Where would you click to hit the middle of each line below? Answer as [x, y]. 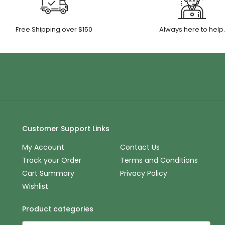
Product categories [58, 209]
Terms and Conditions [159, 160]
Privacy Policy [143, 173]
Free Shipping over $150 [54, 29]
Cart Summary [48, 173]
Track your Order [52, 160]
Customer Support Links [66, 128]
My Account [43, 147]
